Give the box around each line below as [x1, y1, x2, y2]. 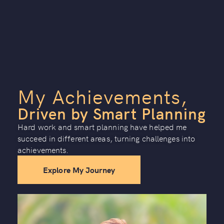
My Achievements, [17, 82, 187, 109]
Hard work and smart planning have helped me [17, 121, 187, 132]
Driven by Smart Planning [17, 102, 206, 124]
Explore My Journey [43, 164, 115, 175]
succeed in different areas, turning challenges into [17, 132, 195, 143]
